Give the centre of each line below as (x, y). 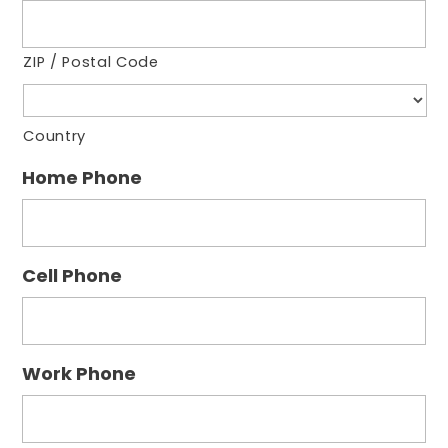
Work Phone (79, 373)
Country (55, 135)
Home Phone (82, 177)
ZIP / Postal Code (91, 61)
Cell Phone (72, 275)
